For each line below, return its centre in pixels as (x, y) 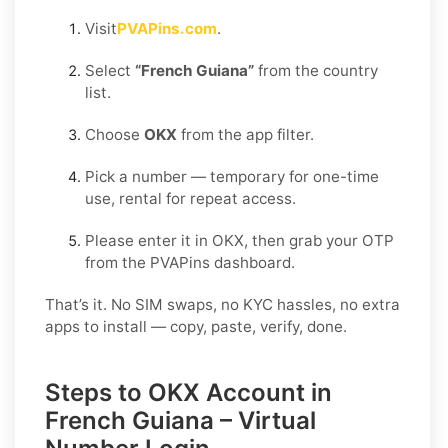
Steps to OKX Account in (188, 392)
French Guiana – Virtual (180, 420)
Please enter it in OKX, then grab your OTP (239, 240)
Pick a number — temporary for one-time (232, 176)
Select (110, 70)
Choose (114, 134)
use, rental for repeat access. (190, 198)
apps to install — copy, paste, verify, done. (196, 326)
